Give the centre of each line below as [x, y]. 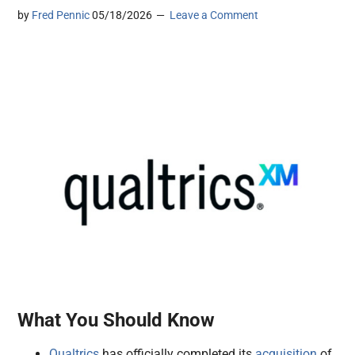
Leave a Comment [214, 15]
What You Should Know [116, 321]
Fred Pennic [61, 15]
